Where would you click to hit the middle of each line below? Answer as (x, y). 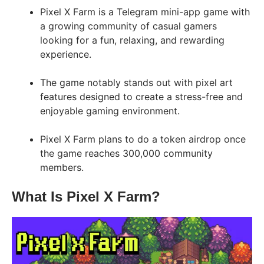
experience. (66, 54)
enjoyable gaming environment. (110, 110)
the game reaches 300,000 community (126, 153)
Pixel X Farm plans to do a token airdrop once (143, 139)
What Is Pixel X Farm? (86, 196)
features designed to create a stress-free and (141, 96)
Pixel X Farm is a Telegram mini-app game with (145, 11)
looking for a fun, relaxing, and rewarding (132, 40)
